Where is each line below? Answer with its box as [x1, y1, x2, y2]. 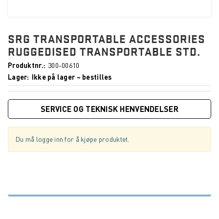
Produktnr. [8, 61, 44, 69]
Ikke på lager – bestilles [31, 73, 112, 81]
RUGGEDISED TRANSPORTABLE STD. [8, 44, 200, 59]
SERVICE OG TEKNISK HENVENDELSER [41, 104, 178, 114]
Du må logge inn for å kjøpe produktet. [16, 135, 130, 143]
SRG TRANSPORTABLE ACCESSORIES [8, 31, 205, 46]
